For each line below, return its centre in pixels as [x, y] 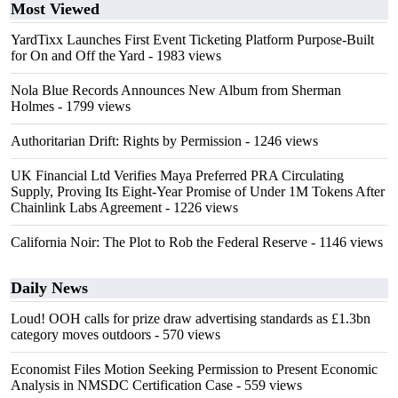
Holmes [32, 106]
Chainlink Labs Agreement [86, 207]
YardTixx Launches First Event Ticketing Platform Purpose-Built [192, 40]
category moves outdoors [81, 334]
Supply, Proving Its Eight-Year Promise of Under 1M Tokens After [198, 191]
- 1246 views [280, 141]
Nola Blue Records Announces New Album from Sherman [176, 90]
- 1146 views [345, 242]
